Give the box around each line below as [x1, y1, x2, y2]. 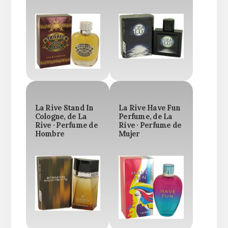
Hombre [35, 129, 65, 139]
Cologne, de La [35, 112, 87, 122]
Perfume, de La [119, 112, 173, 122]
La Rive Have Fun [119, 103, 180, 113]
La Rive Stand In [35, 103, 94, 113]
